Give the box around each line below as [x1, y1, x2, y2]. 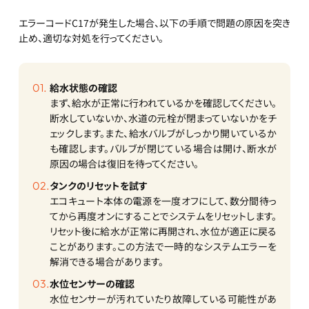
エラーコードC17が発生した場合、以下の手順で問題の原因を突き [18, 16, 291, 30]
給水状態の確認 [49, 81, 117, 95]
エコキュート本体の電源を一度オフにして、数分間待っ [49, 194, 277, 208]
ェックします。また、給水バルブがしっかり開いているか [49, 126, 277, 141]
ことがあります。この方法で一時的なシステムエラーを [49, 239, 277, 254]
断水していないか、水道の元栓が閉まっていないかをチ [49, 111, 277, 126]
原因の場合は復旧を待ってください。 [49, 157, 199, 171]
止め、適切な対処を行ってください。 [18, 31, 163, 46]
